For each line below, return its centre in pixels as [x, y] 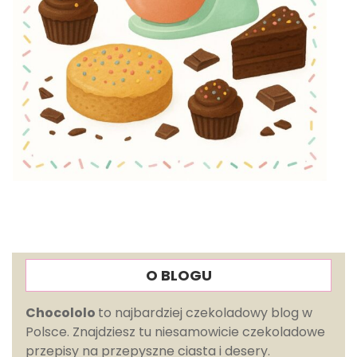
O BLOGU [178, 276]
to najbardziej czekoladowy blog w [205, 313]
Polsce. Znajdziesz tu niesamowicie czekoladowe [175, 332]
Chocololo [62, 313]
